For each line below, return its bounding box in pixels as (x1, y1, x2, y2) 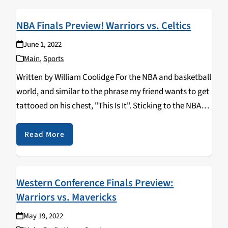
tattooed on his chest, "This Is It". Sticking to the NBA (16, 100, 202, 112)
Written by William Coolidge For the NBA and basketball (16, 71, 212, 84)
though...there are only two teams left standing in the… (16, 114, 212, 127)
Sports (43, 53, 64, 65)
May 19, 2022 (23, 211, 63, 222)
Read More (24, 129, 65, 140)
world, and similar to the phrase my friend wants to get (16, 85, 210, 98)
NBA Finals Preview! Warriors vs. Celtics (16, 18, 191, 34)
